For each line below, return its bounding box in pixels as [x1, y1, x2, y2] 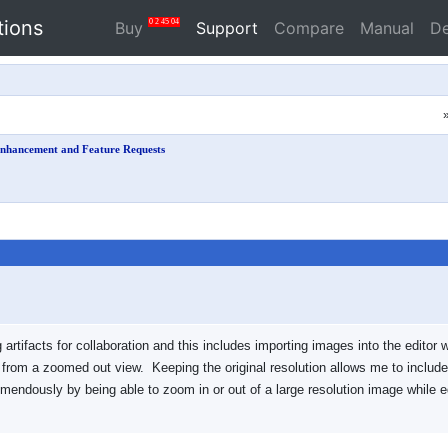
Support [196, 18, 258, 38]
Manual [360, 18, 414, 38]
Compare [274, 18, 344, 38]
